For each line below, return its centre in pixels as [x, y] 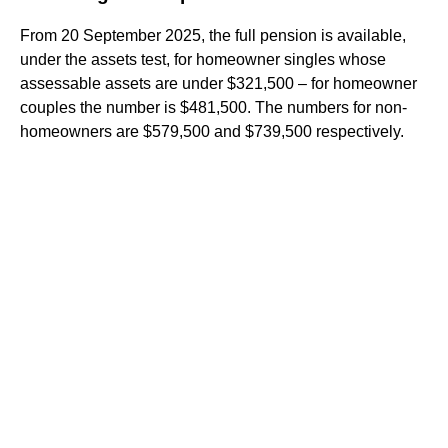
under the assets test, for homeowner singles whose [203, 59]
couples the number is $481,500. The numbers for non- [213, 107]
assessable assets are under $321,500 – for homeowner [218, 83]
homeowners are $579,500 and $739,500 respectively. [212, 131]
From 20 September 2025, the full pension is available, [213, 35]
